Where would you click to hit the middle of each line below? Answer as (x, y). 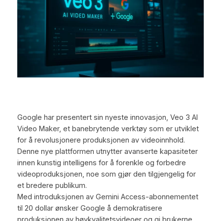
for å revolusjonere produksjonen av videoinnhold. (101, 140)
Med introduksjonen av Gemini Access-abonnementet (108, 197)
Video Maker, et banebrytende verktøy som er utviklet (108, 129)
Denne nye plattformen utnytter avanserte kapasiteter (107, 151)
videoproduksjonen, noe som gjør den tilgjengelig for (106, 174)
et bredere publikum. (52, 185)
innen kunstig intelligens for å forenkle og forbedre (101, 163)
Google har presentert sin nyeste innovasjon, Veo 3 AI (107, 117)
